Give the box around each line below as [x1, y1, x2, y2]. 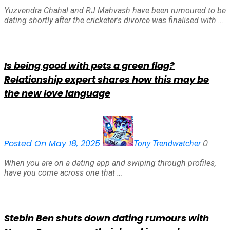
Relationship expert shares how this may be [4, 72, 209, 86]
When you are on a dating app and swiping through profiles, [4, 158, 216, 168]
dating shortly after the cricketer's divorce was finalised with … [4, 15, 223, 25]
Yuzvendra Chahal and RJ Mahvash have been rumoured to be [4, 5, 226, 15]
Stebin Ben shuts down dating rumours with [4, 211, 209, 224]
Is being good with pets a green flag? [4, 59, 175, 72]
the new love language [4, 86, 110, 100]
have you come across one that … [4, 167, 122, 178]
